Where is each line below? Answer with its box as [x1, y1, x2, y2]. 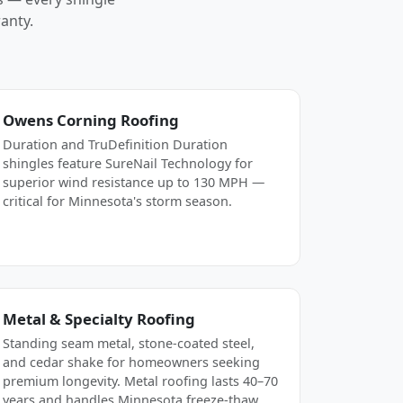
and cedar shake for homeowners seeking [3, 353, 260, 371]
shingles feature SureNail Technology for [3, 154, 253, 172]
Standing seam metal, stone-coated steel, [3, 334, 255, 352]
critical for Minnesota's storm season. [3, 192, 232, 210]
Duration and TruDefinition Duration [3, 135, 228, 153]
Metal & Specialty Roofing [3, 308, 195, 329]
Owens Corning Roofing [3, 109, 179, 130]
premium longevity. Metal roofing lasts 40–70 [3, 372, 278, 390]
